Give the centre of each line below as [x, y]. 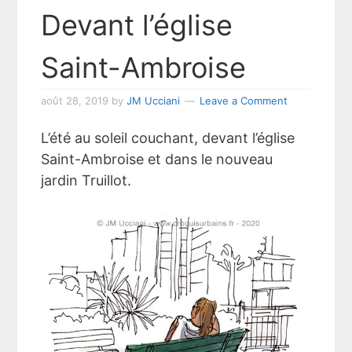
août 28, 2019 [75, 100]
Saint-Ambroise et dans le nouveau [157, 159]
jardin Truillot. [86, 180]
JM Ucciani [154, 100]
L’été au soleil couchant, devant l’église [168, 137]
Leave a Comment [244, 100]
